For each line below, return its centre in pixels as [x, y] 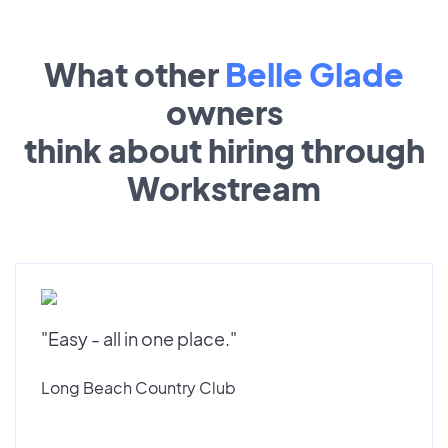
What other [134, 73]
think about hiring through [224, 149]
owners [224, 111]
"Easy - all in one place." [139, 339]
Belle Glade [314, 73]
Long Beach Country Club [138, 388]
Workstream [224, 187]
